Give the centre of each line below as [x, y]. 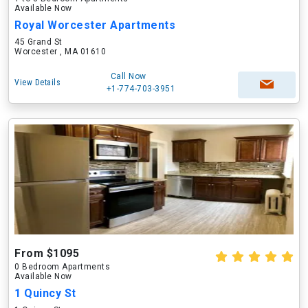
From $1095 [47, 253]
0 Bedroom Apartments [62, 267]
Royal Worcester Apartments [95, 25]
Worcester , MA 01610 [60, 52]
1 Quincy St [45, 293]
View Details [37, 82]
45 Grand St [38, 42]
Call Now [128, 76]
